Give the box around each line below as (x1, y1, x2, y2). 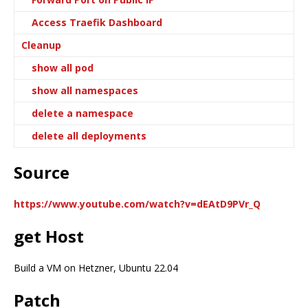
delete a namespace (32, 107, 133, 120)
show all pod (32, 61, 93, 75)
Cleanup (21, 38, 61, 52)
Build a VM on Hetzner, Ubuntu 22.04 (14, 261, 178, 275)
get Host (14, 225, 84, 248)
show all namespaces (32, 84, 138, 98)
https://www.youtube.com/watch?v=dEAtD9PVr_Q (14, 197, 261, 211)
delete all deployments (32, 129, 146, 143)
